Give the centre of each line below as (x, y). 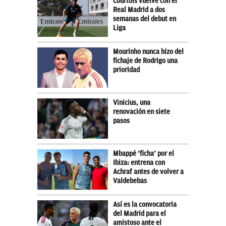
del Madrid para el (139, 213)
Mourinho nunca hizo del (148, 51)
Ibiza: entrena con (139, 162)
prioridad (126, 70)
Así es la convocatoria (145, 204)
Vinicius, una (132, 102)
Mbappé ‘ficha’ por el (144, 153)
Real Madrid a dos (139, 10)
